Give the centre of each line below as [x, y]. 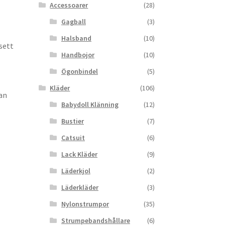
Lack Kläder [79, 154]
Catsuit [73, 138]
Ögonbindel [79, 72]
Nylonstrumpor [85, 204]
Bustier [72, 121]
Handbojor [78, 55]
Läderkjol [76, 171]
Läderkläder [80, 188]
